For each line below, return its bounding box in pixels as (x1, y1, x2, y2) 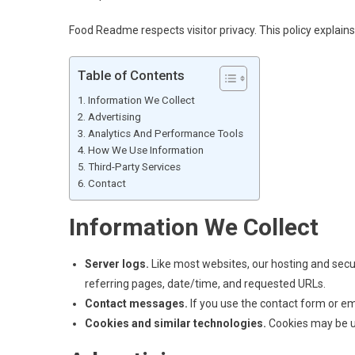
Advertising (87, 111, 141, 123)
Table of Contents (78, 67, 185, 84)
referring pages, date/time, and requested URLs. (85, 277, 326, 290)
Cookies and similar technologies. (85, 317, 266, 330)
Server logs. (85, 258, 149, 270)
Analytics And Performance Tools (87, 128, 243, 139)
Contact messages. (85, 297, 188, 310)
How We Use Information (87, 144, 204, 156)
